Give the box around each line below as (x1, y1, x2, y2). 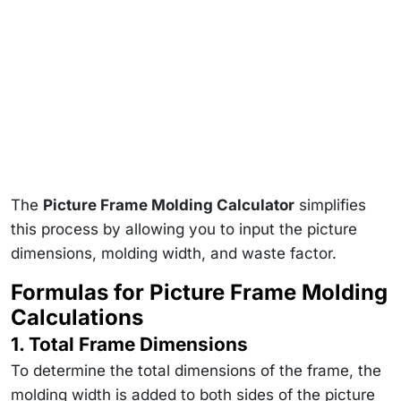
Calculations (11, 303, 143, 330)
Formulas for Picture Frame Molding (11, 278, 388, 305)
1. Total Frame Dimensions (11, 332, 248, 355)
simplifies (294, 195, 366, 214)
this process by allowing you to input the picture (11, 219, 357, 238)
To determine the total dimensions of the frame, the (11, 361, 381, 380)
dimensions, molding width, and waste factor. (11, 243, 341, 262)
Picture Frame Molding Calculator (43, 195, 294, 214)
